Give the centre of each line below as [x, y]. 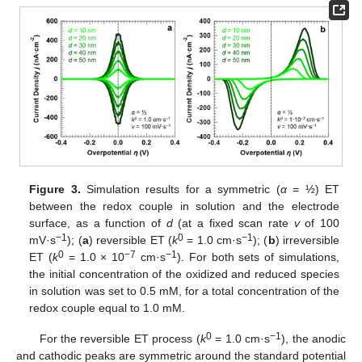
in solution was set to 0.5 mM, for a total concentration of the [184, 290]
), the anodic [314, 338]
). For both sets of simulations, [258, 257]
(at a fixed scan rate [233, 223]
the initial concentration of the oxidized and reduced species [184, 274]
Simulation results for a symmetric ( [180, 189]
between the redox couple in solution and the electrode [184, 206]
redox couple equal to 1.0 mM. [107, 307]
